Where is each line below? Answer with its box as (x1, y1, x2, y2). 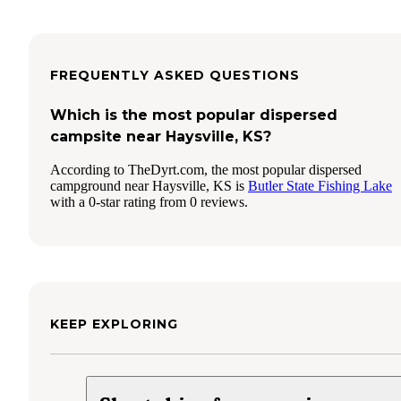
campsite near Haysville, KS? (50, 127, 271, 145)
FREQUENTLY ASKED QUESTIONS (50, 66, 300, 83)
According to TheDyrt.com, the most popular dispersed (50, 161, 362, 177)
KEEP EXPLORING (50, 315, 178, 332)
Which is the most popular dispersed (50, 106, 337, 124)
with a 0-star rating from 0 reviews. (50, 193, 248, 209)
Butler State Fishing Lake (248, 177, 392, 193)
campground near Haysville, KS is (50, 177, 248, 193)
